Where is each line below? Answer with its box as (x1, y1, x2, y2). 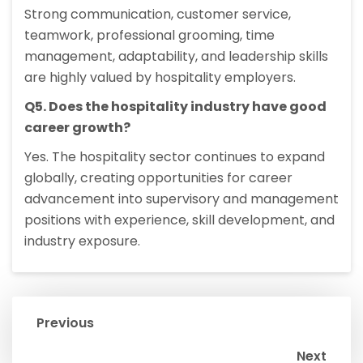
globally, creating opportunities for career (24, 169, 293, 188)
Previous (36, 314, 94, 333)
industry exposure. (24, 232, 140, 251)
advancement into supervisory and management (24, 190, 339, 209)
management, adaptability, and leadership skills (24, 47, 328, 66)
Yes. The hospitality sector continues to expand (24, 147, 325, 167)
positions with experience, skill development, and (24, 211, 335, 230)
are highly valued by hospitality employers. (24, 68, 296, 88)
